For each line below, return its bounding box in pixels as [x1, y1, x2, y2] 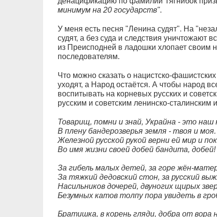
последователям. [57, 52, 120, 61]
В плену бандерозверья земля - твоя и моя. [57, 126, 216, 135]
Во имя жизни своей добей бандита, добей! [57, 145, 216, 154]
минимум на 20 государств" [57, 5, 160, 14]
